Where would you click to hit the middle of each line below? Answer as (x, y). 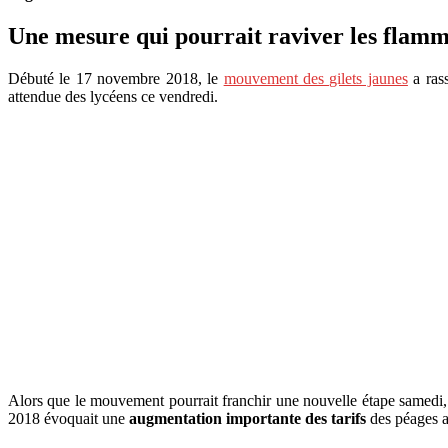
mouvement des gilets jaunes (315, 78)
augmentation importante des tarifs (245, 418)
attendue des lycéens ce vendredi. (113, 96)
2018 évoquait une (66, 418)
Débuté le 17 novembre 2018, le (116, 78)
